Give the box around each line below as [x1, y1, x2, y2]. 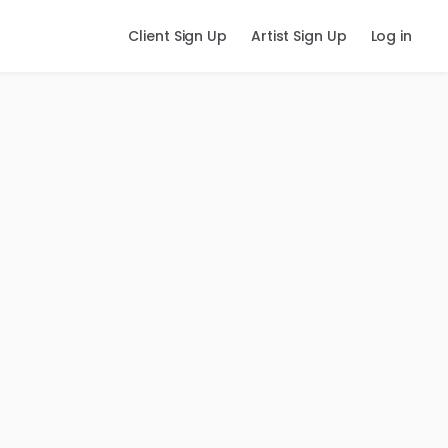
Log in [370, 26, 412, 46]
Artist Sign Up [250, 26, 347, 46]
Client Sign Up [128, 26, 227, 46]
